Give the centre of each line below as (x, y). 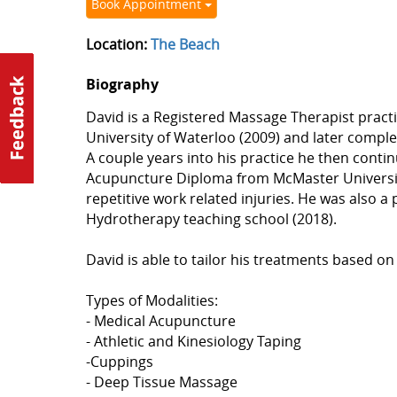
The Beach (185, 44)
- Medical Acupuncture (160, 321)
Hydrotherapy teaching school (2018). (211, 219)
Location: (118, 44)
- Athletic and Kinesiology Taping (193, 341)
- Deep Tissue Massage (161, 382)
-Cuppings (119, 362)
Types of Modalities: (152, 300)
